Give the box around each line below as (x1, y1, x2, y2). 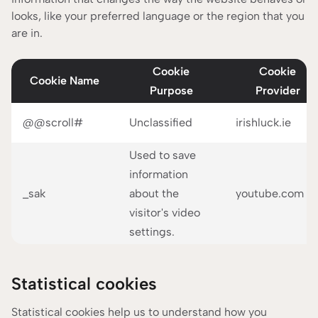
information (129, 168, 188, 181)
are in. (11, 26, 43, 40)
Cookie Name (29, 74, 99, 87)
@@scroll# (23, 116, 83, 129)
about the (129, 187, 179, 200)
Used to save (129, 148, 196, 162)
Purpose (149, 84, 193, 97)
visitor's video (129, 206, 200, 219)
